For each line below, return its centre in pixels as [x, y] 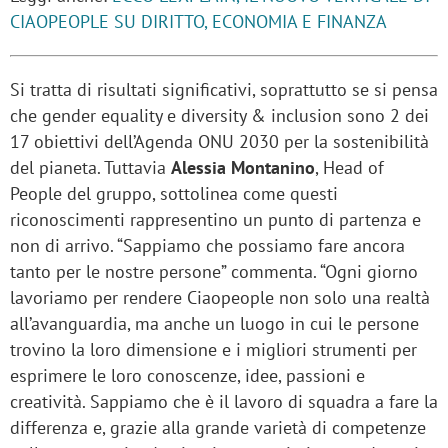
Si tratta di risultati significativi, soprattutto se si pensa [224, 89]
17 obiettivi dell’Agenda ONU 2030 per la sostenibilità [219, 141]
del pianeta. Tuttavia [90, 167]
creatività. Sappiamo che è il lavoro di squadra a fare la [224, 401]
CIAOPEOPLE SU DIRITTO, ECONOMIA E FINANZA [198, 21]
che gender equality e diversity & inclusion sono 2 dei [219, 115]
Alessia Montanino [243, 167]
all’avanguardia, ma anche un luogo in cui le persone [214, 323]
